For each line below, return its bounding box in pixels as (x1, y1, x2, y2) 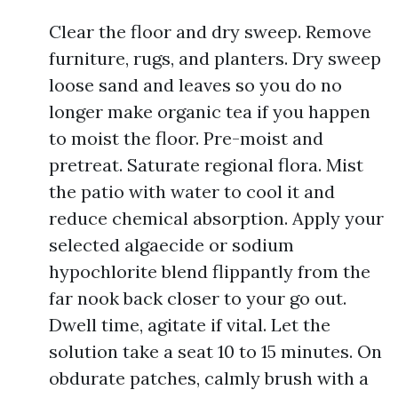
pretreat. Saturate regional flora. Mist (49, 154, 363, 176)
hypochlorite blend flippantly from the (49, 260, 370, 283)
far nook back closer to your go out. (49, 287, 346, 309)
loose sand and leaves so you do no (49, 74, 342, 96)
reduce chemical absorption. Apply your (49, 207, 384, 229)
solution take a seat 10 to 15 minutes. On (49, 340, 382, 362)
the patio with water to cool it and (49, 180, 335, 203)
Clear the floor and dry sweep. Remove (49, 20, 371, 43)
